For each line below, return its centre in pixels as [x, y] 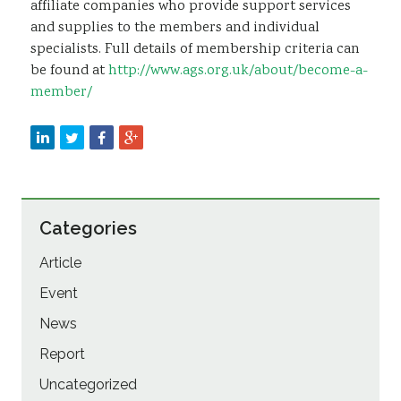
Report [62, 354]
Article [60, 263]
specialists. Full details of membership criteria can [195, 50]
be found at [69, 72]
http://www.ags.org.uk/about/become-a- [238, 72]
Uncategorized [88, 385]
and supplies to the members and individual [175, 29]
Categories [88, 229]
